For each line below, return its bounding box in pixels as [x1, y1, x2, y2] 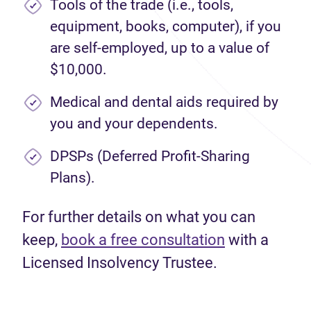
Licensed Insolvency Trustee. [22, 254, 217, 271]
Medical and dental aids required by [50, 94, 278, 110]
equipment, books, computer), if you [50, 18, 281, 35]
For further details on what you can [22, 208, 255, 226]
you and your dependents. [50, 115, 218, 132]
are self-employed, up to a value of [50, 40, 269, 56]
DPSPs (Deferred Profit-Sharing [50, 148, 250, 165]
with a [225, 231, 269, 249]
